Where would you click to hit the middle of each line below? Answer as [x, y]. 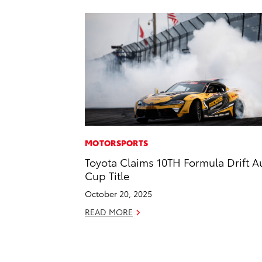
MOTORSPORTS [117, 143]
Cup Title [107, 175]
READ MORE [109, 212]
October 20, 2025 [118, 194]
